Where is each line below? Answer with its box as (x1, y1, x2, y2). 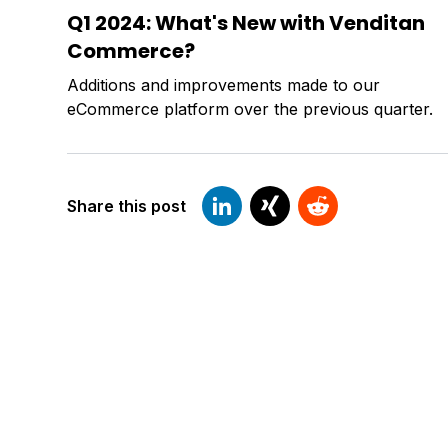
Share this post (67, 195, 187, 216)
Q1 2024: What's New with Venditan (67, 8, 426, 37)
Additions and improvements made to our (67, 74, 381, 95)
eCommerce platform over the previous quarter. (67, 98, 434, 119)
